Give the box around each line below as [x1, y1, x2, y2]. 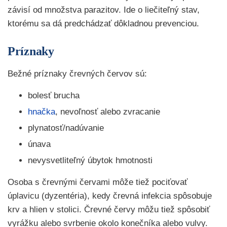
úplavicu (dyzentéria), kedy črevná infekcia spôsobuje [8, 191, 212, 201]
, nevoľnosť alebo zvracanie [55, 107, 160, 117]
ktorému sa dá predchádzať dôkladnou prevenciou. [8, 19, 199, 28]
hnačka [28, 107, 55, 117]
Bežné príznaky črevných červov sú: [8, 69, 147, 79]
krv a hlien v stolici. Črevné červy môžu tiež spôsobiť [8, 205, 210, 214]
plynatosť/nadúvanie [28, 123, 104, 133]
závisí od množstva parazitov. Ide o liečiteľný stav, [8, 5, 200, 15]
